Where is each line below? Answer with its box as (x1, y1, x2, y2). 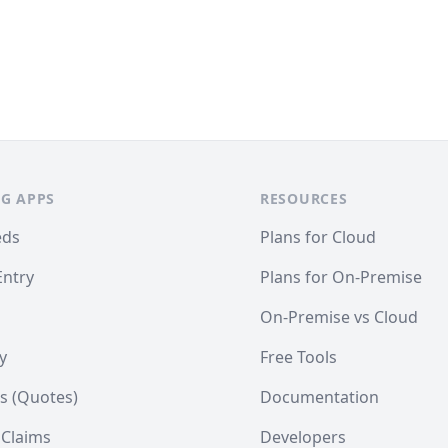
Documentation (260, 386, 379, 408)
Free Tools (260, 346, 337, 368)
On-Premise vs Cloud (260, 306, 418, 328)
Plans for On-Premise (260, 266, 422, 288)
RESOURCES (260, 189, 348, 208)
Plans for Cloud (260, 226, 376, 248)
